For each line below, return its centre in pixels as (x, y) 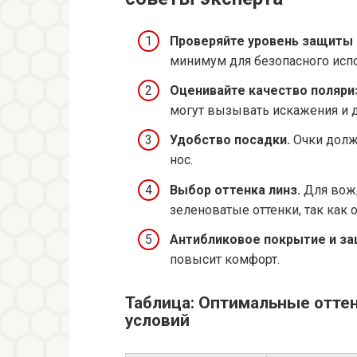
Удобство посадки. (230, 140)
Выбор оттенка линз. (235, 190)
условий (157, 320)
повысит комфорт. (225, 259)
